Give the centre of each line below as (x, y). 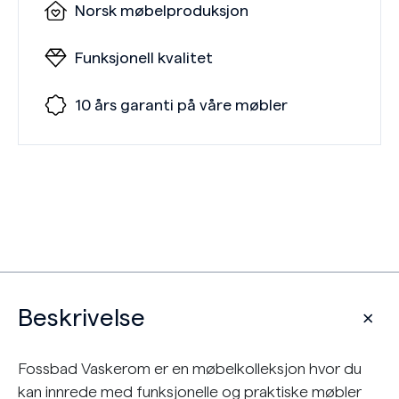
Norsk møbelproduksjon (162, 11)
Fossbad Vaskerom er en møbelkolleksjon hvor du (190, 369)
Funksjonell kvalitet (144, 58)
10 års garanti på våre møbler (181, 105)
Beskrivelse (81, 318)
